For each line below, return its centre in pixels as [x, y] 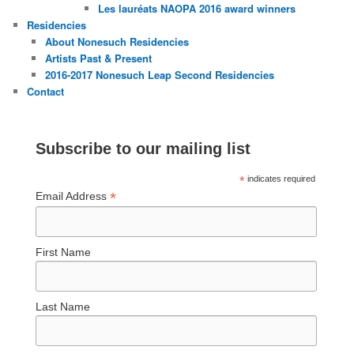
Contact [46, 91]
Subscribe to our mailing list [143, 148]
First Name [64, 252]
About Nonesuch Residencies [117, 41]
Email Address [73, 196]
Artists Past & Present [98, 58]
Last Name [63, 307]
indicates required [281, 178]
